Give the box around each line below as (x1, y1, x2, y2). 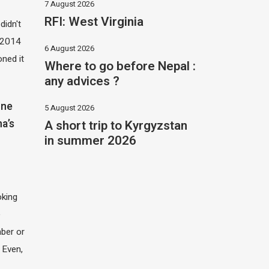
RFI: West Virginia (44, 12, 144, 31)
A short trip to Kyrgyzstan (44, 116, 187, 135)
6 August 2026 (44, 42, 94, 54)
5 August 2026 (44, 101, 94, 113)
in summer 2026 (44, 131, 136, 150)
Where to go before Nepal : (44, 56, 196, 76)
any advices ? (44, 71, 119, 91)
